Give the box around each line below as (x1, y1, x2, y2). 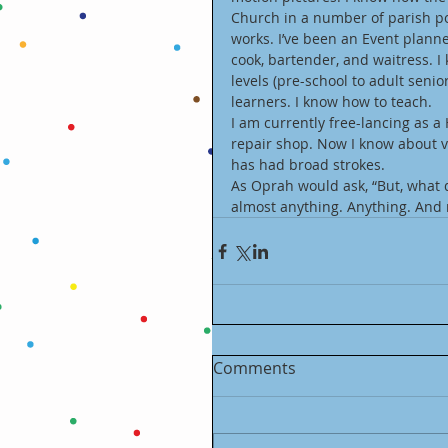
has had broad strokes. (231, 155, 389, 174)
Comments (213, 357, 296, 379)
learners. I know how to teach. (231, 92, 436, 111)
